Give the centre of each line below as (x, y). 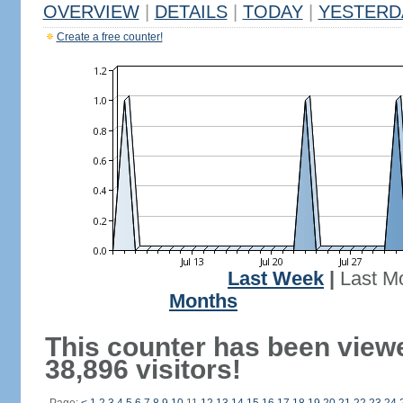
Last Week (276, 279)
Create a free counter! (109, 37)
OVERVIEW (91, 12)
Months (203, 301)
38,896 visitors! (143, 369)
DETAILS (191, 12)
